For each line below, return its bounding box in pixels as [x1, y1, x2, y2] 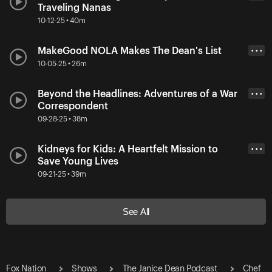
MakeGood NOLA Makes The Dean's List [38, 46, 222, 56]
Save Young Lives [38, 156, 118, 166]
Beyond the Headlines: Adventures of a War [38, 89, 237, 99]
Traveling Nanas [38, 2, 111, 13]
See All [123, 206, 149, 217]
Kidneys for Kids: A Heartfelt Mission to [38, 144, 218, 154]
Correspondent [38, 101, 108, 111]
